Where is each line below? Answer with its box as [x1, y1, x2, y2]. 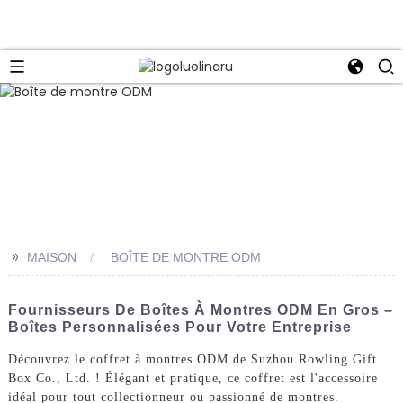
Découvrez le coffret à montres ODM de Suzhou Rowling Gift [7, 353, 377, 367]
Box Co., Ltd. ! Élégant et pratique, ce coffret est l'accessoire [7, 372, 378, 386]
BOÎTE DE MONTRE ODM [110, 249, 261, 264]
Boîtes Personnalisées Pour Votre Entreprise [7, 318, 352, 335]
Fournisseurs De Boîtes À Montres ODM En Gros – [7, 301, 393, 318]
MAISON [26, 249, 76, 264]
